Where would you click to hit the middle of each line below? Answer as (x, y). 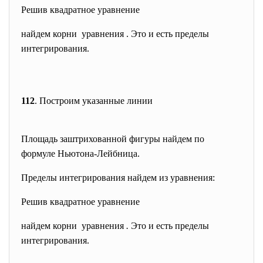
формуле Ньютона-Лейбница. (80, 154)
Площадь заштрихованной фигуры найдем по (113, 139)
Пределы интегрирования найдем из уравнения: (118, 178)
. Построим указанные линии (94, 101)
